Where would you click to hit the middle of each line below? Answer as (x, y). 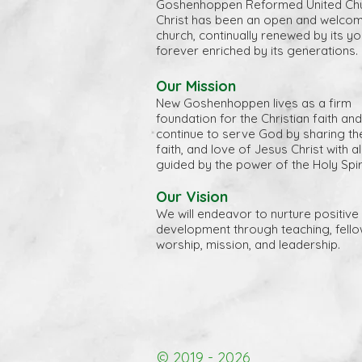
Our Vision (192, 197)
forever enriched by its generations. (257, 51)
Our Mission (196, 86)
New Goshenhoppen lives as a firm (254, 103)
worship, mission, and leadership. (248, 244)
